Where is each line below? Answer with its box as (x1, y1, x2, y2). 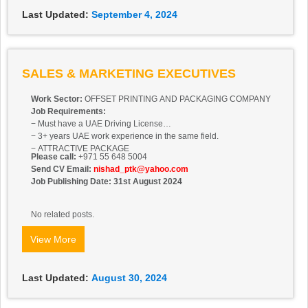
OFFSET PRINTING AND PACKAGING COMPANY (82, 94, 271, 104)
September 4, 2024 (91, 9, 177, 21)
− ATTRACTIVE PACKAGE (31, 144, 129, 154)
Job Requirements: (31, 107, 108, 117)
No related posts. (31, 210, 94, 220)
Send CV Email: (31, 164, 93, 175)
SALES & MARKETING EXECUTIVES (22, 67, 236, 81)
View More (30, 234, 76, 245)
